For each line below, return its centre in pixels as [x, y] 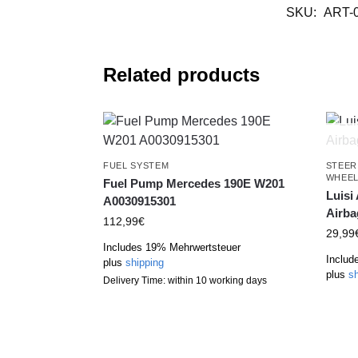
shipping [144, 262]
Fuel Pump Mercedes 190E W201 [193, 183]
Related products [181, 74]
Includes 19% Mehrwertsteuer [171, 247]
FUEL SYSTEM [136, 165]
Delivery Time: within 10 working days [185, 280]
